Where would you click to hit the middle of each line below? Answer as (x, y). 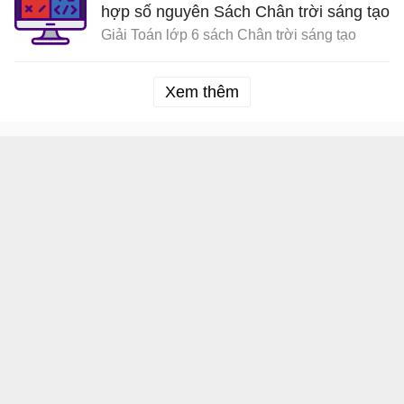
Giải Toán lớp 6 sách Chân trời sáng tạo (229, 35)
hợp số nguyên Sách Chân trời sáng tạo (245, 12)
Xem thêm (202, 92)
